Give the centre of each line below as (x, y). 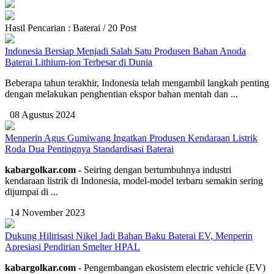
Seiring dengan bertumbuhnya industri (157, 170)
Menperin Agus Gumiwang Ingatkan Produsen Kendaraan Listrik (131, 138)
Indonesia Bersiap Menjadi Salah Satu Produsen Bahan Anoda (125, 51)
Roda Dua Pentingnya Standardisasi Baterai (89, 149)
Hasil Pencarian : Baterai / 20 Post (71, 28)
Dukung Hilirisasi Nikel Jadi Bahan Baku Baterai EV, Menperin (129, 236)
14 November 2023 (45, 213)
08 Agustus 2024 (40, 115)
